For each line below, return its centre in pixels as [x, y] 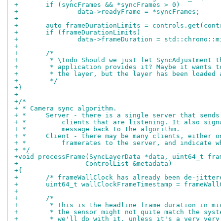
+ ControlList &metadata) [125, 164]
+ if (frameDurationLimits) [93, 33]
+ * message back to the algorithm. [97, 129]
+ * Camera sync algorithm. [66, 109]
